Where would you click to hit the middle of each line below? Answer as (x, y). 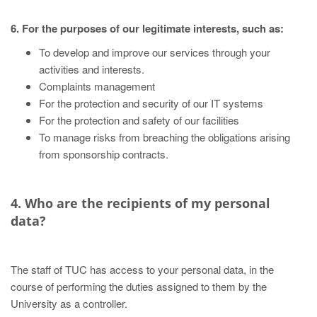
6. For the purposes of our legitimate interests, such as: (147, 28)
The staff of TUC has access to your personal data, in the (142, 269)
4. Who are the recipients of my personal (140, 203)
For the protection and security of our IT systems (151, 103)
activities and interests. (92, 69)
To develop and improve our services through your (155, 52)
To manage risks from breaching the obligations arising (165, 137)
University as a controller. (69, 303)
